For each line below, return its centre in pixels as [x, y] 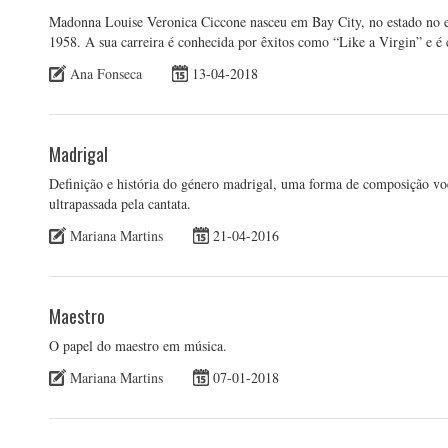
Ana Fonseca [106, 73]
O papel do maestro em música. [138, 345]
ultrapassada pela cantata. [120, 203]
